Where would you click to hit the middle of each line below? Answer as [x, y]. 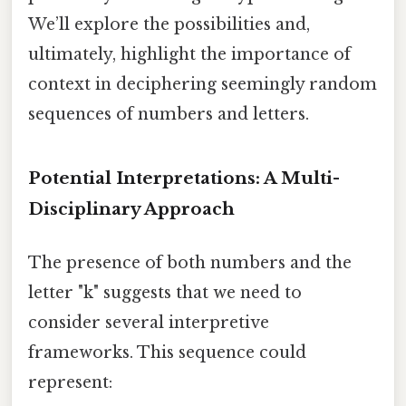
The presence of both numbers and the [190, 262]
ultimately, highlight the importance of [189, 54]
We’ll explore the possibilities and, [169, 24]
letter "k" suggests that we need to [165, 292]
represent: [70, 382]
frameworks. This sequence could [167, 352]
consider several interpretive [149, 322]
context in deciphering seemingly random [203, 84]
